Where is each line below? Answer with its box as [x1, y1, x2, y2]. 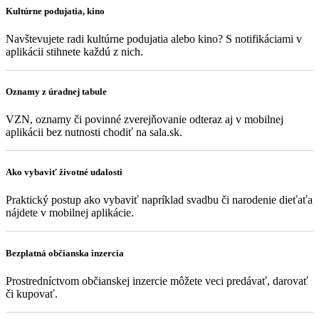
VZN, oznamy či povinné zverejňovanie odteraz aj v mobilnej [6, 113, 283, 126]
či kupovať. [6, 287, 58, 300]
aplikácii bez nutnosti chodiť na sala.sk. [6, 126, 182, 139]
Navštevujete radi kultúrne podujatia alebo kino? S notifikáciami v [6, 32, 302, 45]
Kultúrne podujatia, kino [6, 5, 105, 16]
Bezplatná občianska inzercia [6, 247, 124, 258]
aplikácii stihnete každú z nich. [6, 45, 143, 58]
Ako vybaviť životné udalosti [6, 167, 122, 178]
